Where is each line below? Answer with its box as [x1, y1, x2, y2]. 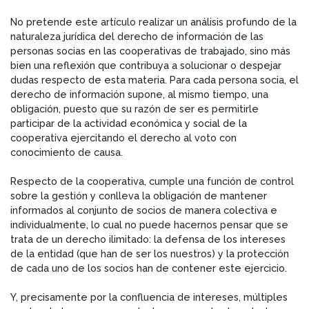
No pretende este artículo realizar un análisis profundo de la [10, 15, 297, 28]
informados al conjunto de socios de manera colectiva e [10, 203, 277, 216]
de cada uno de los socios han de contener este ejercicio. [10, 261, 287, 274]
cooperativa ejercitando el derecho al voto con [10, 131, 237, 143]
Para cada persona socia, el [170, 73, 299, 86]
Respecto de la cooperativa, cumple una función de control [10, 175, 294, 187]
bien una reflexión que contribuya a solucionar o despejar [10, 59, 281, 71]
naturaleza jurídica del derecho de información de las [10, 30, 263, 42]
